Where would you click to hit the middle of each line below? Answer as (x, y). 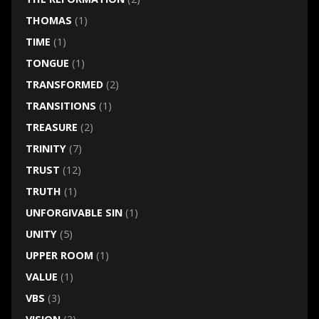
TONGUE (47, 63)
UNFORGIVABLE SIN (74, 213)
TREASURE (51, 127)
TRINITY (46, 149)
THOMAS (48, 21)
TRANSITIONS (61, 106)
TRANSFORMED (64, 85)
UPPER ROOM (59, 256)
